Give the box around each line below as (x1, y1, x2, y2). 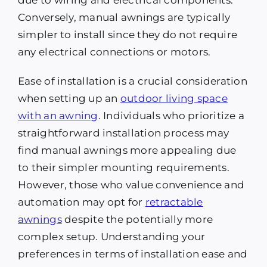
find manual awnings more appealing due (17, 144, 237, 157)
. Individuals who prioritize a (98, 110, 245, 122)
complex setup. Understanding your (17, 231, 206, 243)
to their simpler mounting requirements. (17, 162, 229, 174)
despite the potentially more (61, 213, 213, 226)
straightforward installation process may (17, 127, 229, 139)
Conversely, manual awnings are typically (17, 11, 231, 24)
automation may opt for (17, 196, 145, 209)
